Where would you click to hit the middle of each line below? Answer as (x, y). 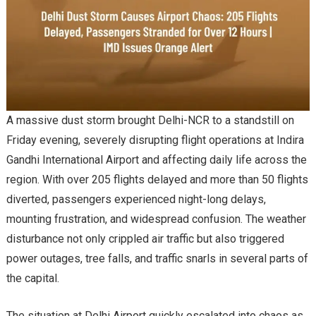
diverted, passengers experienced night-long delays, (136, 200)
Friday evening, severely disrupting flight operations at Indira (155, 140)
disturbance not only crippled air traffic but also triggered (145, 239)
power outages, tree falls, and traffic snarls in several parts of (157, 259)
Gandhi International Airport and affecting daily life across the (156, 160)
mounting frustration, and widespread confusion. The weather (156, 219)
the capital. (32, 279)
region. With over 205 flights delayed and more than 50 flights (157, 180)
